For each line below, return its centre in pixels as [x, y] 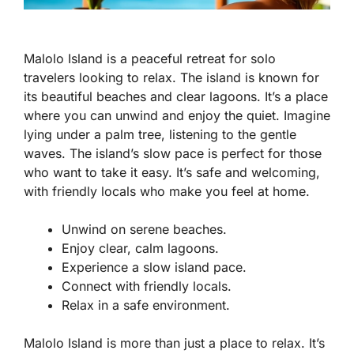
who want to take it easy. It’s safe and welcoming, [172, 173]
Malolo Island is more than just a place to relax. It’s [174, 343]
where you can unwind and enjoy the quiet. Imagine [177, 116]
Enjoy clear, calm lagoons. [140, 249]
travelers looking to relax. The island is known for [171, 78]
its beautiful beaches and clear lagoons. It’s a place [176, 97]
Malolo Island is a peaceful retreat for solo [150, 59]
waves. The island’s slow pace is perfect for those [173, 154]
